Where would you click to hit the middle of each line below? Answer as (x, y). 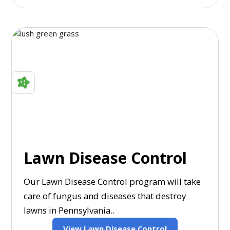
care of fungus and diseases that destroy (104, 196)
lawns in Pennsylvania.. (69, 210)
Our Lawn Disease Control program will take (112, 182)
